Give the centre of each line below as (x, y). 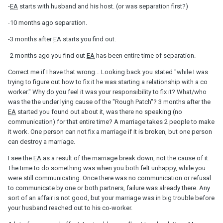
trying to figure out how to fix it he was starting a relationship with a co (108, 82)
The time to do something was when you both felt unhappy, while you (107, 168)
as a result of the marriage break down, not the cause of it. (125, 158)
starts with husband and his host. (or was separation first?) (103, 6)
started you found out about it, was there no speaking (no (99, 111)
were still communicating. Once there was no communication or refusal (110, 178)
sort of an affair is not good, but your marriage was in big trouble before (111, 198)
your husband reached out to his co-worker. (70, 208)
